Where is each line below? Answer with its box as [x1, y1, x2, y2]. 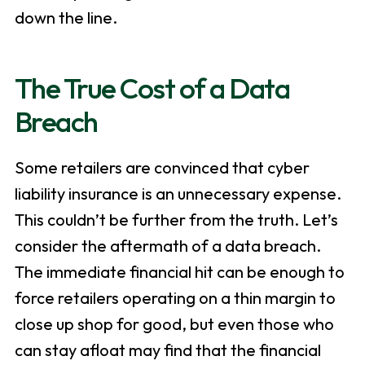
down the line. [14, 7, 117, 29]
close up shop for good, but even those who [14, 314, 334, 335]
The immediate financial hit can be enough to [14, 262, 345, 283]
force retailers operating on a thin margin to [14, 288, 336, 309]
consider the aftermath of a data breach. [14, 235, 321, 257]
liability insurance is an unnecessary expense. [14, 183, 341, 204]
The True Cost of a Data [14, 70, 290, 107]
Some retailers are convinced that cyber [14, 157, 310, 178]
